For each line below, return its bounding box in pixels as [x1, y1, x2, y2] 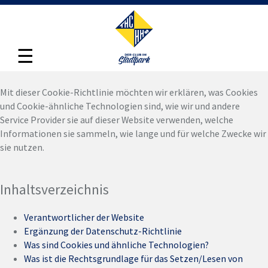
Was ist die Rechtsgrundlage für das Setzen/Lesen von [24, 252, 243, 264]
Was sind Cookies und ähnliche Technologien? [24, 238, 209, 251]
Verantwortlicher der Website [24, 211, 144, 223]
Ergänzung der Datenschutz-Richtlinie [24, 224, 182, 237]
